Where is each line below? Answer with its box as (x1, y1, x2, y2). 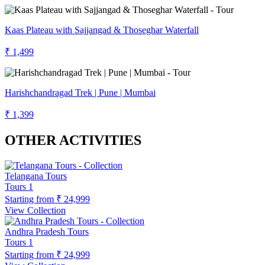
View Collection (5, 205, 66, 216)
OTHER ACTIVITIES (5, 132, 141, 148)
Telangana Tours (5, 171, 67, 182)
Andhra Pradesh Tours (5, 227, 89, 237)
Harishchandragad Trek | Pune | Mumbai (5, 88, 156, 98)
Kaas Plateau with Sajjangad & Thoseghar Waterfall (5, 25, 199, 35)
